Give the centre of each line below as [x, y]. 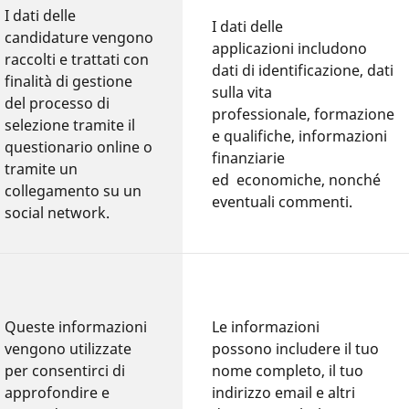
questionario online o [79, 147]
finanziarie [249, 157]
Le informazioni [266, 326]
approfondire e [58, 392]
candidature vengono [79, 37]
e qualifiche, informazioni [300, 136]
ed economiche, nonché [297, 179]
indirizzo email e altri [284, 392]
